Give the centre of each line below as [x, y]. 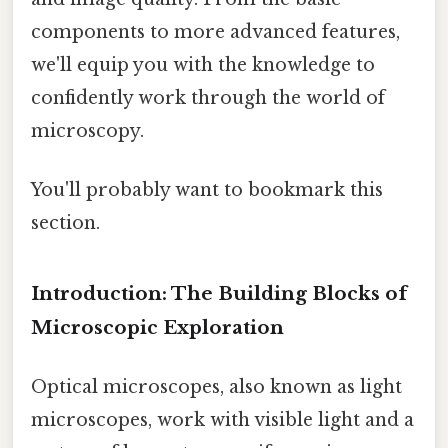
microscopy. [87, 130]
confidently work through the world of [208, 97]
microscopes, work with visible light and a [222, 420]
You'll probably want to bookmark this [207, 190]
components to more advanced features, [215, 31]
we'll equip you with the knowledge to [203, 64]
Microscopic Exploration [157, 327]
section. [65, 223]
